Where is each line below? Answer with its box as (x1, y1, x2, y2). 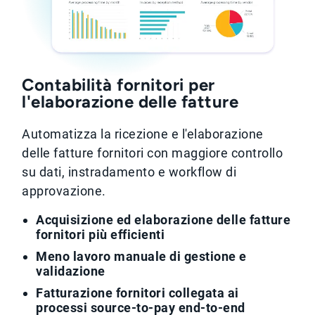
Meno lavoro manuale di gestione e (36, 249, 247, 264)
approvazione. (22, 184, 106, 199)
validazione (36, 264, 105, 279)
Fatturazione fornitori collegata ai (36, 285, 239, 301)
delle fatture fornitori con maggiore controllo (22, 146, 283, 161)
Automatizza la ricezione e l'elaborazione (22, 127, 264, 142)
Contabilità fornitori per (22, 75, 215, 96)
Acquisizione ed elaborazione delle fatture (36, 212, 291, 228)
